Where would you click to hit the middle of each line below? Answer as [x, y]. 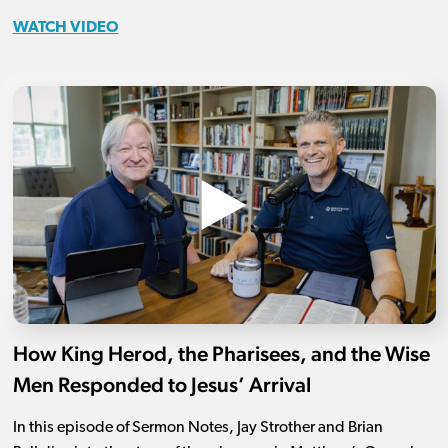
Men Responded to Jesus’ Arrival [161, 384]
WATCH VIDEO [65, 27]
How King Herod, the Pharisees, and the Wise [221, 353]
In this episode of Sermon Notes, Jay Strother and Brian [197, 427]
